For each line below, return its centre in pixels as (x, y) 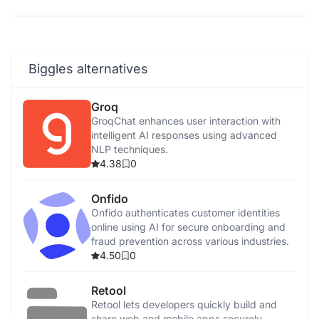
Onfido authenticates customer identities (185, 213)
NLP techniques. (130, 149)
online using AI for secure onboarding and (188, 227)
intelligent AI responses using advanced (184, 135)
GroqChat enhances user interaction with (186, 121)
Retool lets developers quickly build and (184, 304)
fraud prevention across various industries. (190, 241)
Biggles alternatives (88, 69)
